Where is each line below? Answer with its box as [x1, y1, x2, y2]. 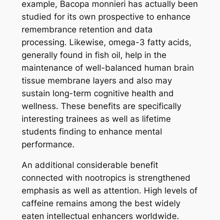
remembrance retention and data [21, 24, 153, 34]
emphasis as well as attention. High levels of [21, 186, 197, 196]
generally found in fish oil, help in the [21, 50, 166, 60]
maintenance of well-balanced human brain [21, 62, 194, 73]
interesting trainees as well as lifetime [21, 113, 171, 124]
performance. [21, 139, 75, 149]
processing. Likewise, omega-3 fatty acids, [21, 37, 192, 47]
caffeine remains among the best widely [21, 198, 180, 209]
